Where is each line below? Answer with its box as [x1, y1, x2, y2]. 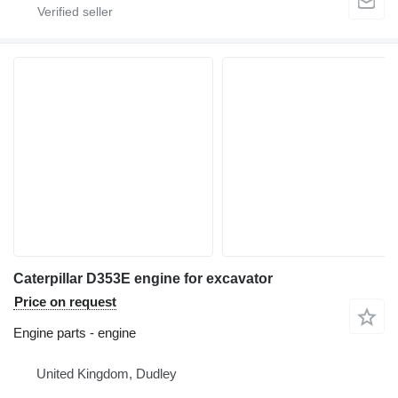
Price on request [14, 294, 116, 310]
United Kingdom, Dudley [36, 366, 177, 382]
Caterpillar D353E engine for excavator [13, 271, 273, 287]
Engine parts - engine [13, 325, 136, 341]
